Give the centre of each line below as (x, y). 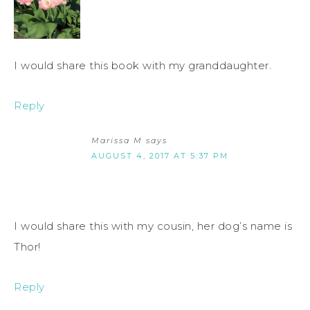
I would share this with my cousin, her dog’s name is (153, 226)
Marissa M (117, 141)
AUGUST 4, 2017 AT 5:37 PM (160, 156)
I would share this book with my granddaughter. (143, 66)
